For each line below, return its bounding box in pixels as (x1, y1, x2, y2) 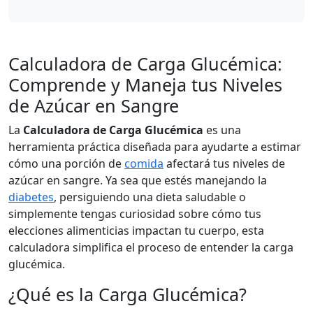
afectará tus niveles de (163, 156, 285, 171)
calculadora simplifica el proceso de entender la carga (8, 240, 293, 255)
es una (203, 122, 241, 138)
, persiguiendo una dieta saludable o (54, 189, 246, 205)
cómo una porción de (8, 156, 124, 171)
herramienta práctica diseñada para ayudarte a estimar (8, 139, 301, 154)
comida (124, 156, 163, 171)
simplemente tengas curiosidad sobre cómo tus (8, 206, 261, 221)
